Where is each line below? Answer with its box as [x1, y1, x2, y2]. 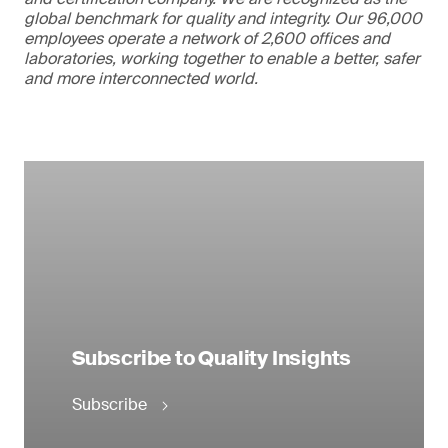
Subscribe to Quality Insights [72, 345, 352, 371]
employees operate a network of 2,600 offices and [24, 28, 390, 49]
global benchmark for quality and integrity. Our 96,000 [24, 8, 422, 29]
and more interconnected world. [24, 68, 258, 89]
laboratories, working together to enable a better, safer [24, 48, 420, 69]
